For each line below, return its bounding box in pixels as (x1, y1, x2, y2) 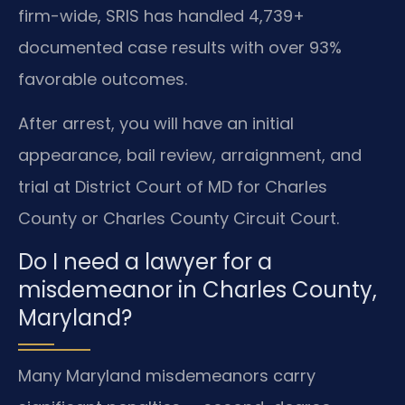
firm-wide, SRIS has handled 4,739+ (18, 5, 305, 28)
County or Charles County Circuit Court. (18, 207, 339, 231)
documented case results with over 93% (18, 36, 342, 60)
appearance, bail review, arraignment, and (18, 144, 362, 167)
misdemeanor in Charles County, (18, 274, 377, 305)
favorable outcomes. (18, 68, 187, 91)
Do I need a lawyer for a (18, 246, 272, 277)
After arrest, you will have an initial (18, 112, 294, 136)
